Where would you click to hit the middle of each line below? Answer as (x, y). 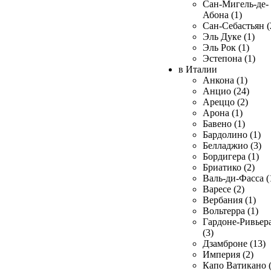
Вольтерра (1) (230, 211)
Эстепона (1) (229, 58)
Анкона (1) (225, 80)
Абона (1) (222, 15)
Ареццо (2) (225, 102)
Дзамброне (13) (234, 243)
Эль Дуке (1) (229, 37)
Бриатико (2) (229, 167)
